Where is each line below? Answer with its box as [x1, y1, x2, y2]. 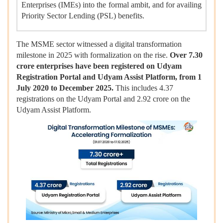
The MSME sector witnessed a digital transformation [16, 40, 182, 49]
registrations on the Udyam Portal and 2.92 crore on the [16, 95, 190, 104]
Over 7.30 [170, 51, 203, 60]
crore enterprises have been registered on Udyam [16, 62, 182, 71]
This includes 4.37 [113, 84, 173, 93]
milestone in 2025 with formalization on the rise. [16, 51, 170, 60]
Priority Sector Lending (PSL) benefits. [21, 11, 144, 20]
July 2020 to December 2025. [16, 84, 113, 93]
